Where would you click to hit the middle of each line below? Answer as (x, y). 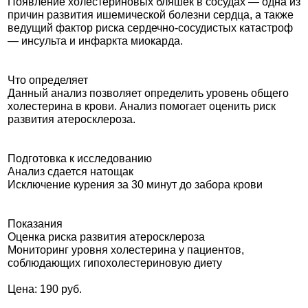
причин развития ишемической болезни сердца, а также (151, 15)
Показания (35, 224)
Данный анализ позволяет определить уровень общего (148, 93)
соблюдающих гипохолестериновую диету (115, 263)
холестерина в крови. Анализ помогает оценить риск (142, 106)
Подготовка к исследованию (80, 158)
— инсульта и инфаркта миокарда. (95, 41)
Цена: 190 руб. (45, 289)
